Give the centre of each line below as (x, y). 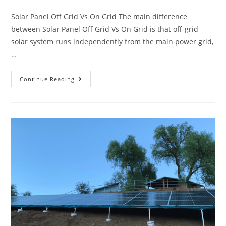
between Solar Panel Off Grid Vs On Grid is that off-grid (105, 29)
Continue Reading (47, 79)
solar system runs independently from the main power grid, (112, 41)
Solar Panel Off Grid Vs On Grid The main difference (99, 16)
